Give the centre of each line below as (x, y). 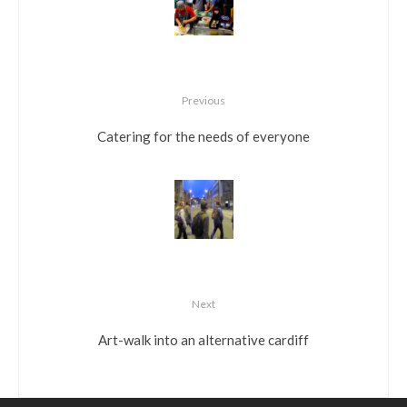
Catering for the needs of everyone (203, 136)
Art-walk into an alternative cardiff (203, 339)
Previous (203, 101)
